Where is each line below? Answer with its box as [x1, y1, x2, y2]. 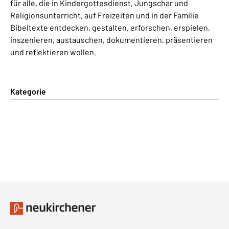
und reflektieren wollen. [10, 47, 96, 57]
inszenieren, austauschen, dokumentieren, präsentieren [10, 34, 213, 44]
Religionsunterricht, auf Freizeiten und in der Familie [10, 10, 199, 20]
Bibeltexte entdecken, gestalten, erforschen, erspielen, [10, 22, 210, 32]
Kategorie [10, 86, 46, 96]
